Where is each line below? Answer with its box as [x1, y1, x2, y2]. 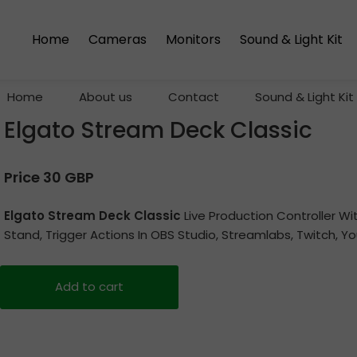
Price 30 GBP [4, 167, 94, 187]
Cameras [88, 30, 147, 49]
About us [79, 88, 132, 105]
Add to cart [55, 278, 124, 295]
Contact [168, 88, 219, 105]
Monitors [166, 30, 221, 49]
